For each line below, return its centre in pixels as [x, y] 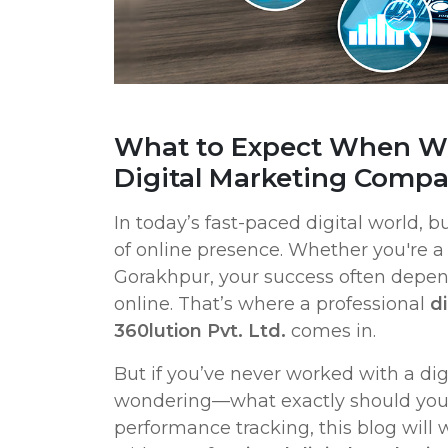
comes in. [331, 331]
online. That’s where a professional [272, 304]
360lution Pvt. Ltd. [200, 331]
